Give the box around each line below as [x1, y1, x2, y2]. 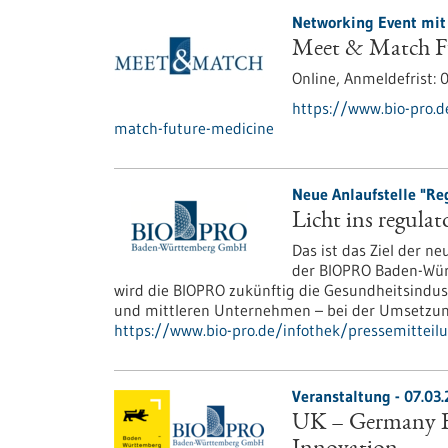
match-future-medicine [114, 118, 274, 138]
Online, [291, 68, 344, 88]
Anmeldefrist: [343, 68, 440, 88]
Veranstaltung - [291, 386, 404, 406]
